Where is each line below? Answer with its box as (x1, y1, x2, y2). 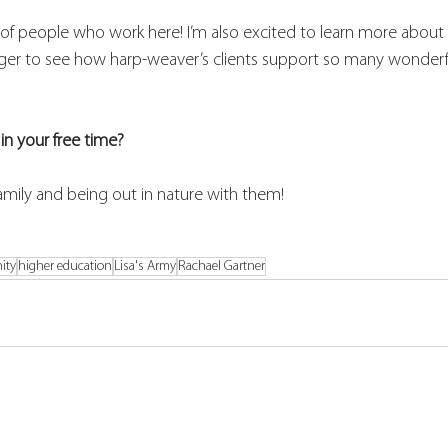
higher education (18, 259, 112, 275)
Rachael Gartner (178, 259, 265, 275)
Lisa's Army (114, 259, 176, 275)
